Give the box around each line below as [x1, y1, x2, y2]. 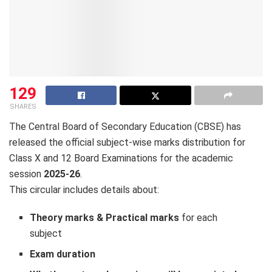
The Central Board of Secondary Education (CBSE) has [9, 120, 241, 132]
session [9, 168, 44, 180]
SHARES [9, 102, 36, 110]
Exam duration [30, 248, 96, 260]
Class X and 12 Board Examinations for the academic [9, 152, 233, 164]
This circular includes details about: [9, 183, 159, 195]
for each [179, 211, 218, 223]
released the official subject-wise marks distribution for [9, 136, 245, 148]
